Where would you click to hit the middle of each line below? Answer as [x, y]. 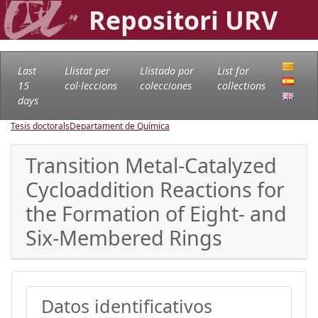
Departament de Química [120, 126]
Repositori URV [183, 20]
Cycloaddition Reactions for [155, 189]
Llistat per [87, 70]
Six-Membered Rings [124, 237]
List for [233, 70]
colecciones [165, 85]
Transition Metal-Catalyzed [151, 165]
